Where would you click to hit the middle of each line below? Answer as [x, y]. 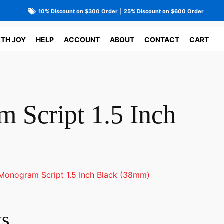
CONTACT [162, 39]
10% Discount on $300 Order [78, 11]
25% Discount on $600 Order [164, 11]
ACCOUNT [82, 39]
